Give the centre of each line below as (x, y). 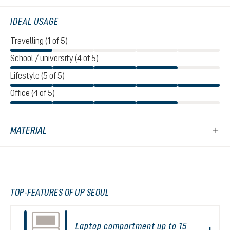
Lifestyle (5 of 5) (37, 75)
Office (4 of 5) (33, 93)
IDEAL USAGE (34, 21)
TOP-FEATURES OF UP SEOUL (60, 192)
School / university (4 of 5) (54, 58)
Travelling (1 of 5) (39, 41)
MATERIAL (28, 130)
